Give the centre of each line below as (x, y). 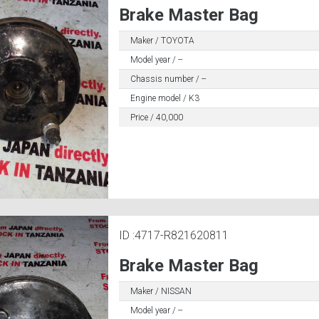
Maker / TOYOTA (162, 41)
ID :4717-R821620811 (173, 235)
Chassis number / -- (168, 79)
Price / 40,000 (156, 117)
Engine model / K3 (164, 98)
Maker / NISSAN (161, 291)
